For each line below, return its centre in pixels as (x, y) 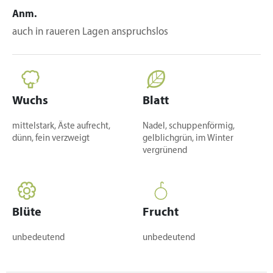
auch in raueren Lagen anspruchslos (90, 32)
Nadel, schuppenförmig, (189, 126)
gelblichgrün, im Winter (188, 139)
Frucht (161, 213)
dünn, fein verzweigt (51, 139)
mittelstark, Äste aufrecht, (61, 126)
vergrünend (165, 151)
